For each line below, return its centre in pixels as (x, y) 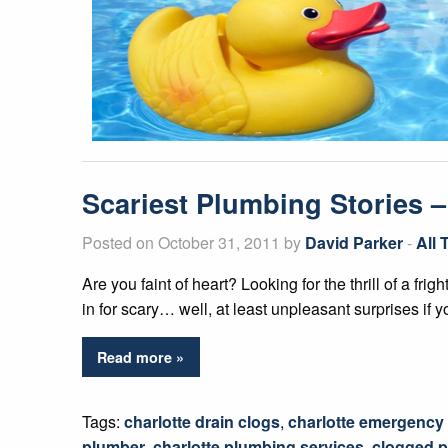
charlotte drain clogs (202, 422)
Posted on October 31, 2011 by (193, 242)
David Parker (354, 242)
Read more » (141, 357)
